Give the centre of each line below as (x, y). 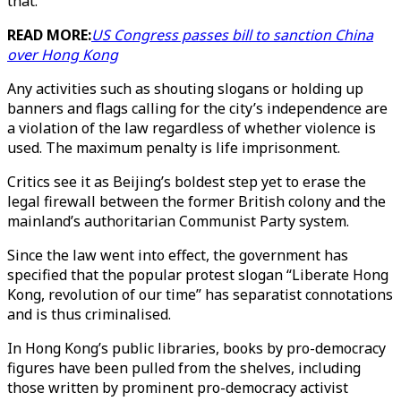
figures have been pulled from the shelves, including (184, 368)
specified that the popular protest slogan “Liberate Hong (198, 275)
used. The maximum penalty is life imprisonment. (174, 148)
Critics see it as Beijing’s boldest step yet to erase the (187, 182)
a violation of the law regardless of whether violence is (192, 128)
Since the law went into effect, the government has (178, 255)
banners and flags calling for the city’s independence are (197, 108)
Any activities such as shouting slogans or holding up (185, 89)
